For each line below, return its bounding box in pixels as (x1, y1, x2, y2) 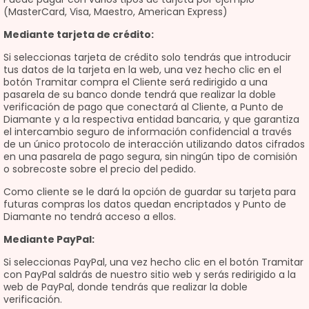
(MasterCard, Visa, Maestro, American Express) (3, 5, 228, 19)
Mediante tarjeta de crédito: (3, 28, 154, 41)
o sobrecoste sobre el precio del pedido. (3, 162, 196, 176)
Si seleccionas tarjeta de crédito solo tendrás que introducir (3, 50, 291, 64)
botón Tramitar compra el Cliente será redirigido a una (3, 75, 268, 89)
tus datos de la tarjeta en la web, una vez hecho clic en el (3, 63, 281, 77)
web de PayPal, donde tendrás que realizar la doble (3, 280, 248, 294)
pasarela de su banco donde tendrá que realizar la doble (3, 88, 276, 101)
